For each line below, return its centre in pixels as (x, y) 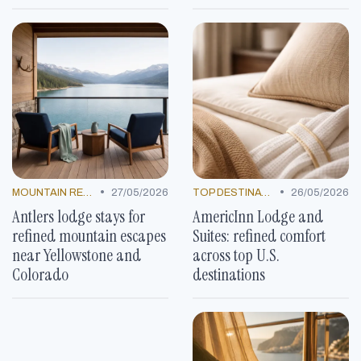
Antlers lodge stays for (79, 216)
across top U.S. (236, 255)
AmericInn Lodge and (258, 216)
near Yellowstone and (77, 255)
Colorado (40, 274)
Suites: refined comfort (259, 235)
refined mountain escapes (89, 235)
